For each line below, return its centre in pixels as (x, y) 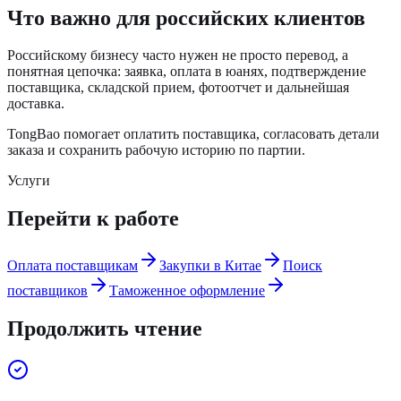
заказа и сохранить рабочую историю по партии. (156, 150)
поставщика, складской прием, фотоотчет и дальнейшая (178, 88)
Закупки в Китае (210, 266)
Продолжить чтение (105, 329)
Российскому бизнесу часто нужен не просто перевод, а (178, 55)
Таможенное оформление (187, 291)
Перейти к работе (93, 219)
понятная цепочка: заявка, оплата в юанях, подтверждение (187, 72)
